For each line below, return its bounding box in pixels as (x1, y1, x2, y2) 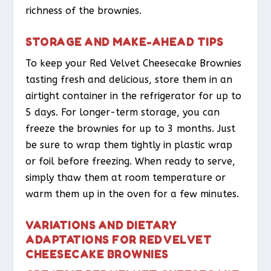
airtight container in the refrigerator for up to (25, 90, 242, 102)
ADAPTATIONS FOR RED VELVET (25, 232, 212, 246)
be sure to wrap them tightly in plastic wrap (25, 139, 233, 151)
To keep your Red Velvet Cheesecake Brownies (25, 57, 242, 69)
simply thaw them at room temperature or (25, 171, 226, 183)
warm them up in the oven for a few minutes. (25, 188, 240, 200)
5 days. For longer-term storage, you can (25, 106, 220, 118)
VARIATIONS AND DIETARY (25, 217, 177, 232)
